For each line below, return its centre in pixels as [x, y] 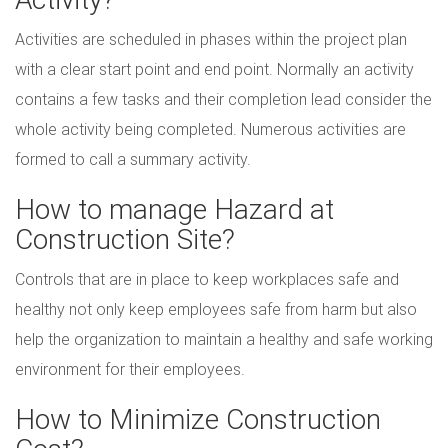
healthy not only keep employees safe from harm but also [216, 309]
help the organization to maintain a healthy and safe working [224, 339]
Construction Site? [125, 239]
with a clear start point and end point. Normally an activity [214, 69]
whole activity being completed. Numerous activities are [210, 129]
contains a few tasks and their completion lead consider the [223, 99]
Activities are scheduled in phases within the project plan [211, 39]
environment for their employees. [130, 369]
